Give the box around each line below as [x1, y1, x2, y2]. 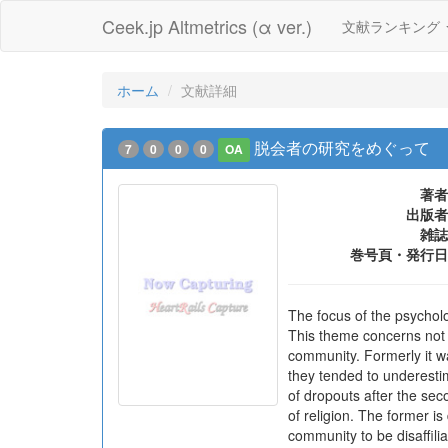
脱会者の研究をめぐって [254, 136, 431, 159]
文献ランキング [342, 16, 444, 36]
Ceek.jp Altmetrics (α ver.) [102, 13, 312, 39]
